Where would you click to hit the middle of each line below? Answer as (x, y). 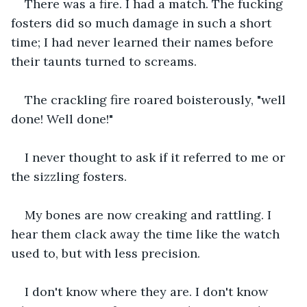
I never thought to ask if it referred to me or (157, 157)
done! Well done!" (64, 119)
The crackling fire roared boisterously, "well (157, 99)
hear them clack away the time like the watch (147, 234)
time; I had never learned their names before (144, 42)
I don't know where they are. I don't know (148, 291)
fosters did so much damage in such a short (143, 23)
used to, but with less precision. (107, 253)
